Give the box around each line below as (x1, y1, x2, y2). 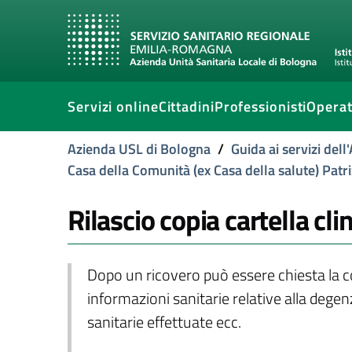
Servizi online (68, 96, 159, 117)
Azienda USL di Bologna (68, 138, 211, 159)
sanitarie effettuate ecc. (86, 310, 241, 334)
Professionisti (214, 96, 307, 117)
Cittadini (158, 96, 214, 117)
